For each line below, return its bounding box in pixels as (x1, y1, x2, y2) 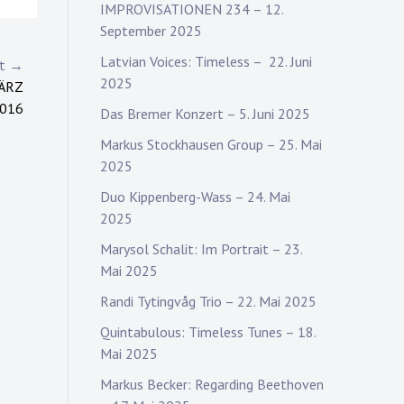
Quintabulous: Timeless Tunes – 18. (100, 323, 316, 341)
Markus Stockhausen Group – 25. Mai (100, 135, 322, 153)
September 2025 (100, 22, 202, 40)
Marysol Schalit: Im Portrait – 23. (100, 240, 302, 258)
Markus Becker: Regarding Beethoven (100, 375, 324, 393)
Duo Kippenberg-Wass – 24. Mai (100, 188, 290, 206)
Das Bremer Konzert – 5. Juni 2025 (100, 105, 310, 123)
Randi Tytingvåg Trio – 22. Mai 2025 (100, 292, 317, 310)
